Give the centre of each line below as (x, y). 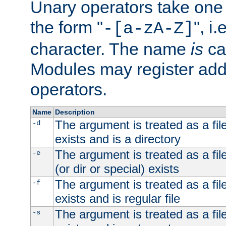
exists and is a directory (118, 139)
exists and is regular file (117, 199)
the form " (67, 27)
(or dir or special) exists (117, 169)
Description (75, 112)
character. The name (110, 49)
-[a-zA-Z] (148, 29)
